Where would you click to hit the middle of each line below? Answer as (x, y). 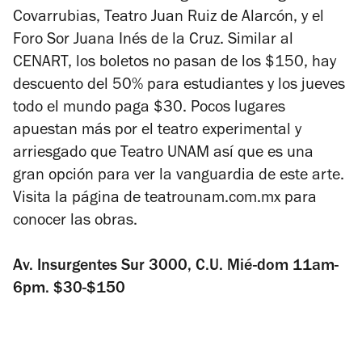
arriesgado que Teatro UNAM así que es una (163, 155)
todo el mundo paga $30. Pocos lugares (149, 109)
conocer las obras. (75, 223)
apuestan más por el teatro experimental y (157, 132)
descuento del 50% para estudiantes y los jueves (179, 87)
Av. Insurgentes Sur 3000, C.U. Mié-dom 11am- (176, 268)
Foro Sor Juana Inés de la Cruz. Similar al (153, 42)
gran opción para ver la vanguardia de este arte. (179, 177)
